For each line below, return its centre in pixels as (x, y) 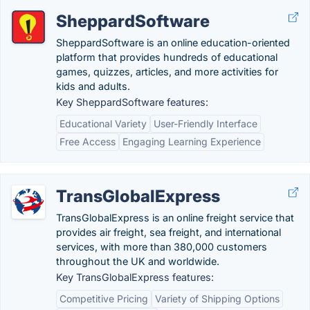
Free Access (88, 142)
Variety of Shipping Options (217, 299)
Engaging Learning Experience (192, 142)
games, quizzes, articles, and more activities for (167, 72)
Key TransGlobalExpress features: (135, 277)
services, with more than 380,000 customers (162, 247)
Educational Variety (103, 124)
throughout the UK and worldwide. (138, 261)
